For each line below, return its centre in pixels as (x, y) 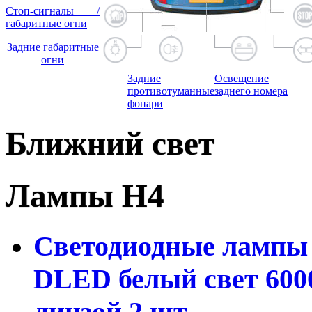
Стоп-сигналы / (53, 10)
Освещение (242, 78)
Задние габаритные (53, 47)
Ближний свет (110, 143)
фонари (145, 103)
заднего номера (251, 91)
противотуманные (171, 91)
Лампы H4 (85, 196)
